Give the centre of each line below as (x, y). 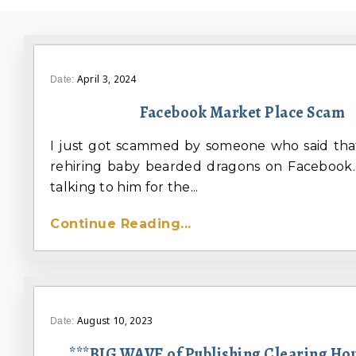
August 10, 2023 (115, 321)
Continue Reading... (121, 224)
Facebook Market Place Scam (242, 113)
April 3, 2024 (106, 79)
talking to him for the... (124, 188)
